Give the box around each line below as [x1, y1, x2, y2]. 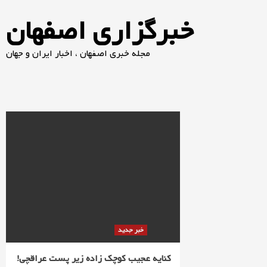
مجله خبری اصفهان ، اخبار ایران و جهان [6, 46, 150, 61]
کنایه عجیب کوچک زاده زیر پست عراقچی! [17, 252, 172, 266]
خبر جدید [118, 225, 144, 235]
